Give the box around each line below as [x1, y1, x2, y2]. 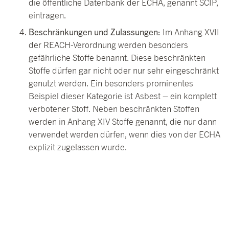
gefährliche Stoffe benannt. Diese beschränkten [29, 53, 205, 63]
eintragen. [29, 10, 70, 20]
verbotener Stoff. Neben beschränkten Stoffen [29, 104, 199, 114]
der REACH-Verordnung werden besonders [29, 40, 188, 51]
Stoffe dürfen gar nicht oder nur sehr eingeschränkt [29, 65, 219, 76]
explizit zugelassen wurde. [29, 142, 131, 153]
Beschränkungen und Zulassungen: [29, 26, 163, 37]
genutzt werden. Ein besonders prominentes [29, 78, 193, 89]
